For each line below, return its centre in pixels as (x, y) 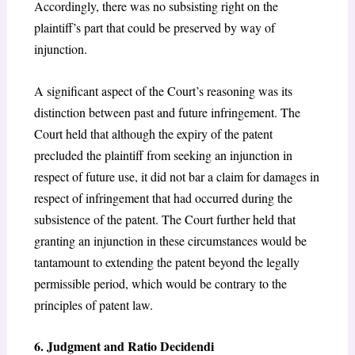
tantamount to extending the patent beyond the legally (166, 261)
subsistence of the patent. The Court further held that (164, 219)
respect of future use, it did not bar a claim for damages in (176, 176)
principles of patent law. (93, 304)
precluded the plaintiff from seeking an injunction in (163, 155)
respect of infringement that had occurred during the (163, 197)
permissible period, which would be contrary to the (160, 283)
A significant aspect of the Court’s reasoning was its (163, 90)
